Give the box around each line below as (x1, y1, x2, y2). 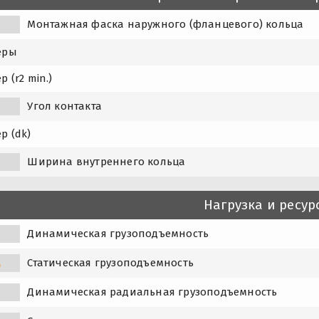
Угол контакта (27, 99, 102, 113)
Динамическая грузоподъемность (27, 226, 209, 240)
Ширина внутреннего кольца (27, 155, 186, 168)
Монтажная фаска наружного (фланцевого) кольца (27, 17, 304, 31)
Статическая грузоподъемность (27, 256, 194, 269)
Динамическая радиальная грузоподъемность (27, 285, 278, 298)
